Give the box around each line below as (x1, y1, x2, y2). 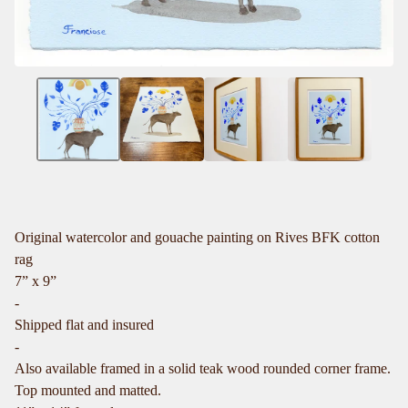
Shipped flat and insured (15, 316, 154, 332)
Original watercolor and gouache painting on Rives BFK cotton (15, 229, 380, 245)
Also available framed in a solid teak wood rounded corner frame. (15, 360, 391, 376)
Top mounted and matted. (15, 382, 161, 398)
